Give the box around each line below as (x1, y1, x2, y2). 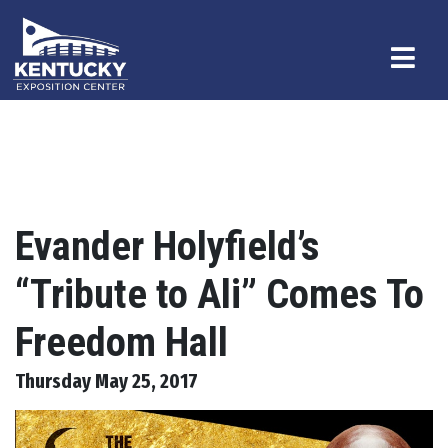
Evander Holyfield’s (15, 222, 320, 271)
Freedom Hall (15, 318, 228, 367)
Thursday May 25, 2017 (15, 369, 198, 394)
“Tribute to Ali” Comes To (15, 270, 424, 319)
